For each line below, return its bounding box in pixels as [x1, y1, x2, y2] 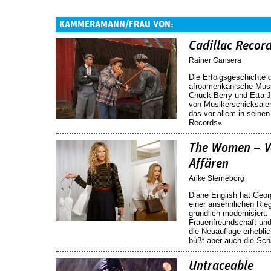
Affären [189, 157, 229, 171]
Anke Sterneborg [189, 174, 244, 183]
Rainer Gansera [189, 56, 241, 65]
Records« [189, 117, 222, 127]
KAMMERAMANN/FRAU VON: [59, 19, 174, 29]
